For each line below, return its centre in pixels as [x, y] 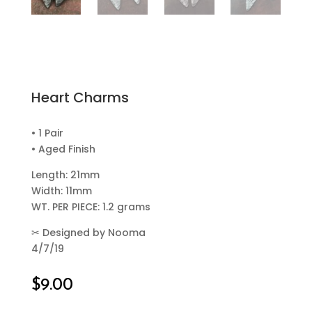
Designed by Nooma [92, 232]
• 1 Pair [47, 133]
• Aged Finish [63, 149]
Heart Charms [80, 97]
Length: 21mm [65, 174]
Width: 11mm [61, 190]
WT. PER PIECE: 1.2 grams [91, 206]
